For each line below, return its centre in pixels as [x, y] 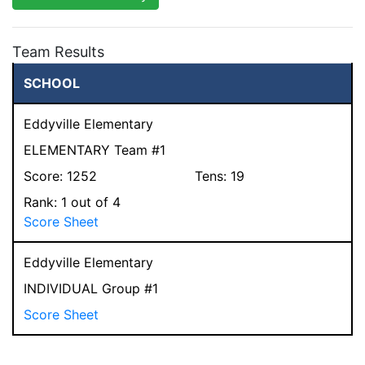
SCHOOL [52, 83]
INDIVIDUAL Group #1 [91, 288]
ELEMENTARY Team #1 [95, 150]
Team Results [58, 51]
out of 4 [94, 202]
